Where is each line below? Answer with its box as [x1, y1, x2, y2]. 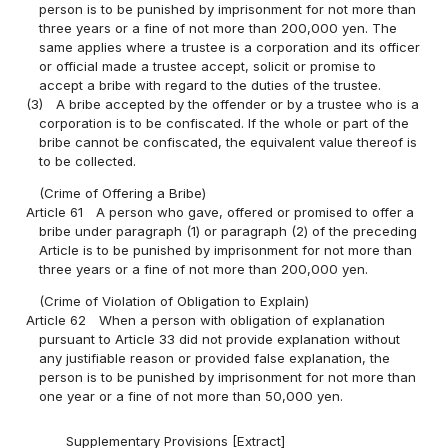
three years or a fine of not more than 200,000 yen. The [39, 19, 398, 36]
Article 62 [26, 311, 87, 328]
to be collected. [39, 152, 137, 169]
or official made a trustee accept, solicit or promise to [39, 57, 377, 74]
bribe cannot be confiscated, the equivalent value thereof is [39, 133, 418, 150]
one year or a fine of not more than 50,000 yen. [39, 387, 344, 404]
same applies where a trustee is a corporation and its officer [39, 38, 421, 55]
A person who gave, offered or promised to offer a [96, 203, 415, 220]
